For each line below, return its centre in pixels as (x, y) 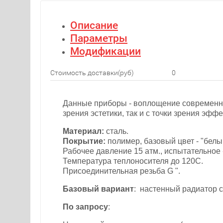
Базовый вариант (98, 189)
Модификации (106, 52)
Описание (94, 26)
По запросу (85, 207)
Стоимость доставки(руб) (92, 73)
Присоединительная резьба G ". (121, 171)
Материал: (84, 131)
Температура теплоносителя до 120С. (133, 161)
